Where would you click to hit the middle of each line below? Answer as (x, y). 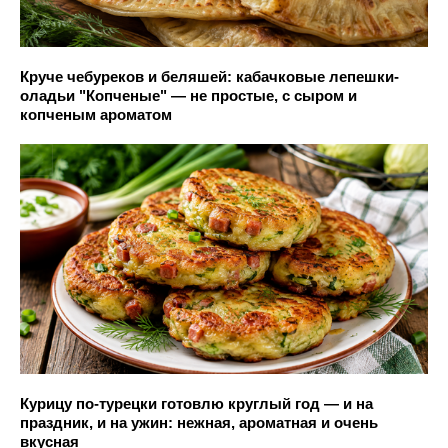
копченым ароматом (96, 115)
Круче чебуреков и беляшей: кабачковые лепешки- (209, 77)
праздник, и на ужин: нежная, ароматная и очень (199, 422)
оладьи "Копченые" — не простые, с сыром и (188, 96)
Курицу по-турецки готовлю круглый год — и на (196, 403)
